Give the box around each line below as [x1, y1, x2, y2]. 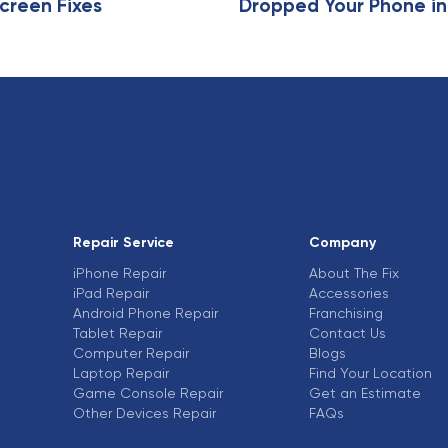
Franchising [308, 304, 383, 321]
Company [308, 233, 376, 251]
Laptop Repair [72, 364, 169, 381]
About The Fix [308, 264, 399, 281]
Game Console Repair [72, 384, 223, 401]
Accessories [308, 284, 389, 301]
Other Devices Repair [72, 404, 216, 421]
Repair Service [72, 233, 174, 251]
